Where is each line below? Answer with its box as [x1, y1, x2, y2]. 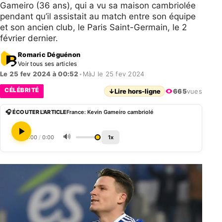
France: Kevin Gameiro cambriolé [66, 109, 154, 115]
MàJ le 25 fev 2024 [82, 70, 145, 78]
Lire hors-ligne [114, 87, 161, 95]
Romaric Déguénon [18, 50, 81, 58]
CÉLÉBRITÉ [4, 86, 39, 94]
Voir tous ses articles [18, 59, 77, 67]
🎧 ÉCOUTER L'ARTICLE [5, 109, 67, 115]
